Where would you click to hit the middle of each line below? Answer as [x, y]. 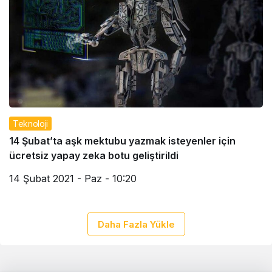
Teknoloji [30, 124]
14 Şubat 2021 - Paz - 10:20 [73, 179]
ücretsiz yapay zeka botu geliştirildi [94, 156]
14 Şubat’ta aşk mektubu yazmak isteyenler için [122, 141]
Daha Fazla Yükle [136, 225]
